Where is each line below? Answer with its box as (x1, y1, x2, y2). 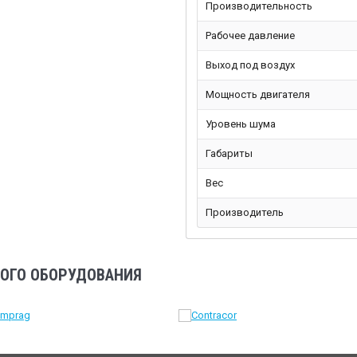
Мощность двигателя (205, 88, 310, 101)
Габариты (205, 147, 253, 160)
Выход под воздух (205, 59, 295, 72)
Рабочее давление (205, 29, 295, 42)
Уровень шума (205, 118, 276, 131)
